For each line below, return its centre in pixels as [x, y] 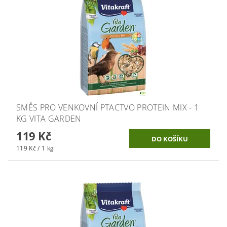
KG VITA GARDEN [49, 119]
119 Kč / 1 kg [35, 148]
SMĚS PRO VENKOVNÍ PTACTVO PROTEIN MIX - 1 [108, 108]
